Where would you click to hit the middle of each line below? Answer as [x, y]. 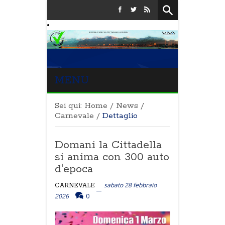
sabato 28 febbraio [130, 185]
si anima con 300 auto [112, 157]
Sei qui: [68, 106]
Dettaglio [120, 116]
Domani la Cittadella [108, 145]
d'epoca [74, 169]
